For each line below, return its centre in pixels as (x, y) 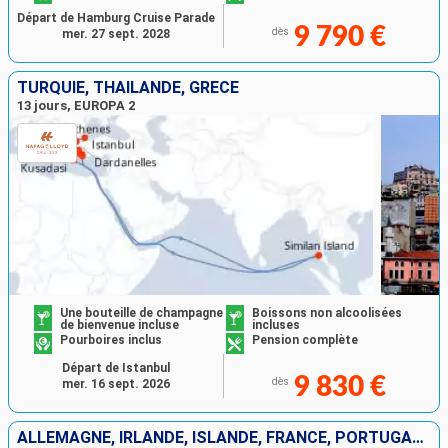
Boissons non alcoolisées (327, 312)
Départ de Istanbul (116, 367)
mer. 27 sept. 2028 (116, 33)
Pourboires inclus (111, 340)
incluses (276, 324)
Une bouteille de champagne (142, 312)
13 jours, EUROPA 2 (76, 105)
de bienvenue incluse (120, 324)
